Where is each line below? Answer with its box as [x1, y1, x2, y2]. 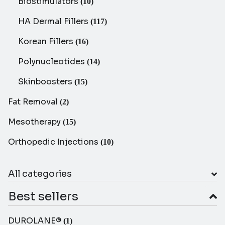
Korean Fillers [18, 36, 75, 47]
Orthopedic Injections [8, 137, 100, 148]
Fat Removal [8, 96, 60, 107]
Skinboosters [18, 76, 74, 87]
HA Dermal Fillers [18, 16, 90, 27]
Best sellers [8, 189, 78, 204]
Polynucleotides [18, 56, 87, 67]
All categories [8, 168, 72, 180]
